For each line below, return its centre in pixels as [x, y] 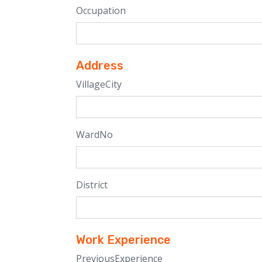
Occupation [101, 11]
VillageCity [99, 84]
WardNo [94, 135]
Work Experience [123, 240]
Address [100, 65]
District [92, 185]
